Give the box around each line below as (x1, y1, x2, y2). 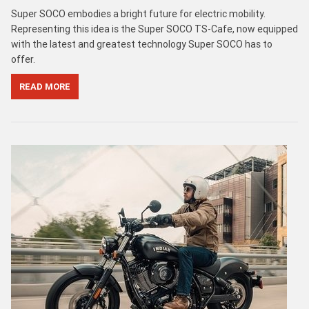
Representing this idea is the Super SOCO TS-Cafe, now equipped (11, 22, 298, 35)
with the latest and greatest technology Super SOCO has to (11, 37, 272, 50)
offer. (11, 52, 35, 66)
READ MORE (19, 80, 70, 92)
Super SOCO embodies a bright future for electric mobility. (11, 7, 266, 20)
